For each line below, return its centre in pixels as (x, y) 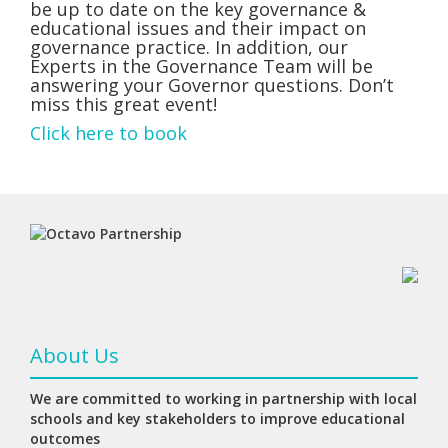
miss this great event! (123, 104)
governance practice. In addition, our (189, 47)
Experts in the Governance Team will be (201, 66)
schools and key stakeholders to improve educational (217, 418)
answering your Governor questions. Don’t (212, 85)
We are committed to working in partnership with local (223, 398)
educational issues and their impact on (198, 28)
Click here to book (108, 133)
